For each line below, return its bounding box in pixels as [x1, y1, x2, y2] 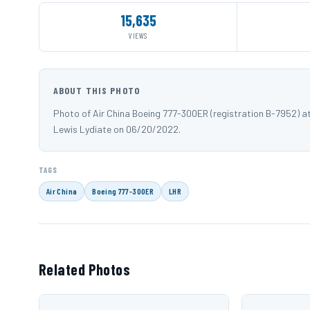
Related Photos [39, 260, 131, 279]
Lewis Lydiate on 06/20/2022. [53, 123, 181, 136]
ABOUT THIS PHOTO [53, 84, 140, 97]
